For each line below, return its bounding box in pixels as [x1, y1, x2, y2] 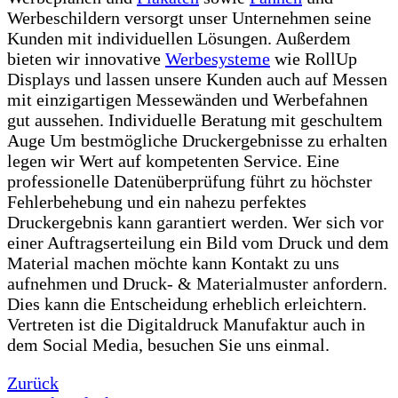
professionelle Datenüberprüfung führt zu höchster [7, 171, 372, 191]
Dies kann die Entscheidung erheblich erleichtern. [7, 293, 367, 314]
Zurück [7, 372, 59, 393]
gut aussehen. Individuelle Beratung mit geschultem [7, 109, 383, 130]
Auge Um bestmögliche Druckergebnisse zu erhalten [7, 130, 387, 150]
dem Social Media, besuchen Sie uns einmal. [7, 334, 330, 354]
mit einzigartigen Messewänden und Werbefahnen [7, 89, 368, 109]
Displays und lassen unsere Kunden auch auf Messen [7, 68, 387, 89]
